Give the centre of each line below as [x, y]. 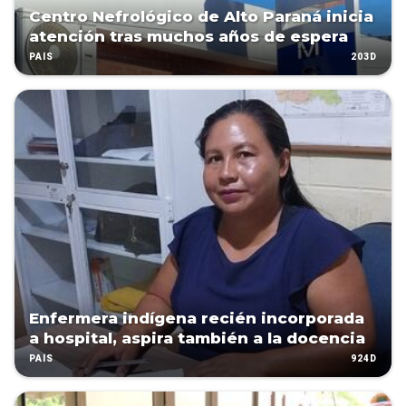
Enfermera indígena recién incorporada [197, 319]
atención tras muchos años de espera [188, 37]
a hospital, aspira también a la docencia [197, 338]
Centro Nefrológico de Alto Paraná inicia [201, 17]
